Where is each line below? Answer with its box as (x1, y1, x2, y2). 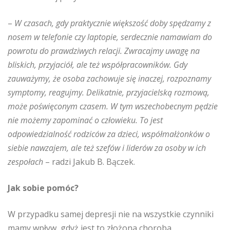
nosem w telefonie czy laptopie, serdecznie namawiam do (8, 31, 212, 43)
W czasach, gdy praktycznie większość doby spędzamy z (14, 17, 211, 29)
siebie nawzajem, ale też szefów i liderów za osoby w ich (8, 142, 206, 154)
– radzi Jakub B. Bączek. (43, 156, 135, 167)
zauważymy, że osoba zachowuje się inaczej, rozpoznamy (8, 73, 211, 84)
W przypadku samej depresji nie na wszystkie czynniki (8, 208, 214, 220)
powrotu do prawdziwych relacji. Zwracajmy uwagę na (8, 45, 200, 56)
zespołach (8, 156, 43, 167)
